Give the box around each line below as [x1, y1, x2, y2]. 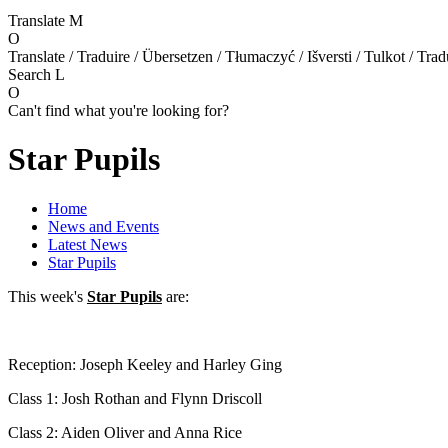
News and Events [48, 217, 159, 235]
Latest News [48, 235, 127, 253]
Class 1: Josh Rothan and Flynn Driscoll [8, 389, 262, 407]
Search [8, 65, 55, 83]
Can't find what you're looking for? [8, 101, 229, 119]
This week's [8, 287, 87, 305]
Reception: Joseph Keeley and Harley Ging [8, 355, 282, 373]
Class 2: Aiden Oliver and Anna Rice [8, 423, 242, 441]
